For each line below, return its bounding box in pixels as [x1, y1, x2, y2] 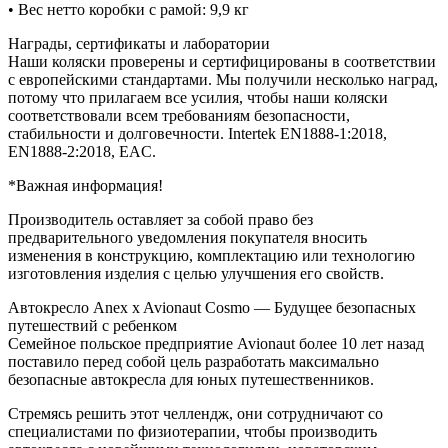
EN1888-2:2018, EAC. [8, 143, 156, 161]
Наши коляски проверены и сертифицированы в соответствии [8, 53, 436, 71]
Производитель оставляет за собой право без [8, 211, 313, 229]
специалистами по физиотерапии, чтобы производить [8, 423, 377, 441]
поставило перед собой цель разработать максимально [8, 353, 379, 371]
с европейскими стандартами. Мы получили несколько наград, [8, 71, 438, 89]
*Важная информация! [8, 177, 163, 195]
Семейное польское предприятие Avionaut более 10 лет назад [8, 335, 424, 353]
